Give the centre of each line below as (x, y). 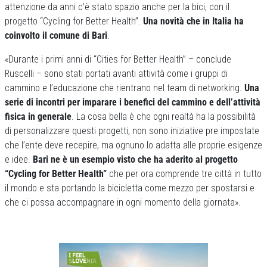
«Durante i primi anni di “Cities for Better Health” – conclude (118, 59)
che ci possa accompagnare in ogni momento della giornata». (123, 202)
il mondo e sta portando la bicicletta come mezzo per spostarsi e (130, 188)
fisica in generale (38, 117)
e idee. (19, 159)
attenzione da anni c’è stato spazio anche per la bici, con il (117, 7)
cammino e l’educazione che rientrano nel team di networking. (125, 88)
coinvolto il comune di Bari (56, 35)
